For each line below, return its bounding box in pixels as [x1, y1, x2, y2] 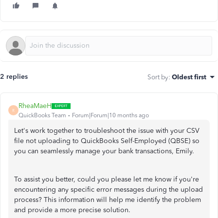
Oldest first [172, 73, 206, 81]
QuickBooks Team [18, 112, 66, 119]
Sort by [147, 73, 168, 81]
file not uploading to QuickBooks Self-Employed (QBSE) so [14, 137, 200, 145]
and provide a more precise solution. [14, 206, 130, 214]
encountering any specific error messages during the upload [14, 185, 203, 194]
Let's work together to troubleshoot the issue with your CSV [14, 127, 200, 135]
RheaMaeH [18, 102, 52, 110]
